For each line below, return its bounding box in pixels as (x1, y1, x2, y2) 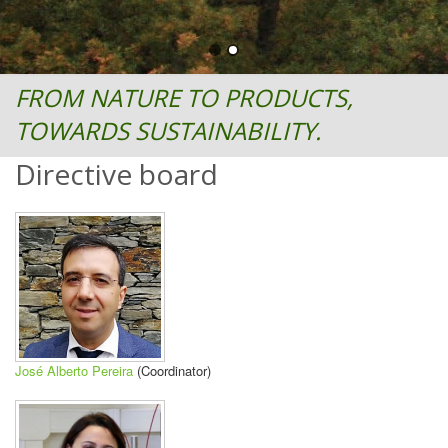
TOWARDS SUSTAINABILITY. (15, 114, 321, 147)
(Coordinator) (133, 361, 211, 380)
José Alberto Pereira (15, 361, 133, 380)
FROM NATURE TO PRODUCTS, (15, 81, 353, 114)
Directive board (15, 155, 218, 193)
